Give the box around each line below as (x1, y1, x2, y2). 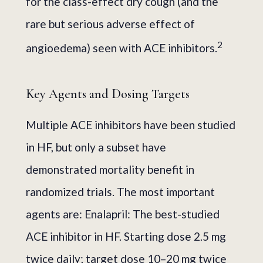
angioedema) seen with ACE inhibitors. (26, 41, 217, 55)
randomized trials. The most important (26, 184, 215, 198)
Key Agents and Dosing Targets (26, 86, 190, 102)
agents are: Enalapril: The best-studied (26, 207, 220, 221)
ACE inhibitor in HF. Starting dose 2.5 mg (26, 229, 226, 243)
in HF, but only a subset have (26, 140, 166, 154)
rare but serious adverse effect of (26, 17, 195, 31)
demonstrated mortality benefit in (26, 162, 194, 176)
